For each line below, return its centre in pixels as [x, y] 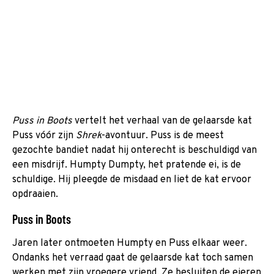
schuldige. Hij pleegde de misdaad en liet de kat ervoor [132, 180]
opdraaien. [35, 194]
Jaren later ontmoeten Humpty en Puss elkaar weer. [130, 243]
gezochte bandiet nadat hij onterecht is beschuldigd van [135, 150]
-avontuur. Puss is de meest [163, 135]
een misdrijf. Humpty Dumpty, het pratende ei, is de [127, 165]
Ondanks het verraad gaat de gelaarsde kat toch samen [133, 258]
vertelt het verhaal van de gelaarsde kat [162, 121]
